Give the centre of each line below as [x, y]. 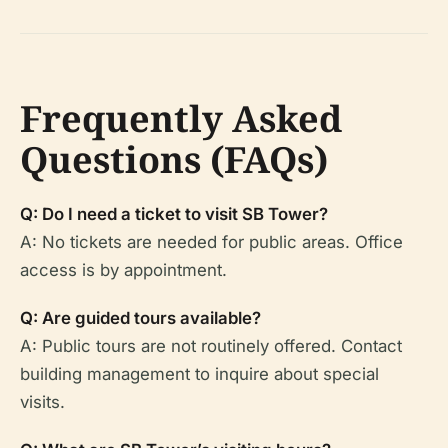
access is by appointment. [123, 270]
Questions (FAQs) [174, 159]
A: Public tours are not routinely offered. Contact [211, 346]
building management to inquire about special [199, 374]
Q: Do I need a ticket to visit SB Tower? [174, 214]
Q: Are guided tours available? [140, 318]
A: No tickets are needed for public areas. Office [211, 242]
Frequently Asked [181, 118]
